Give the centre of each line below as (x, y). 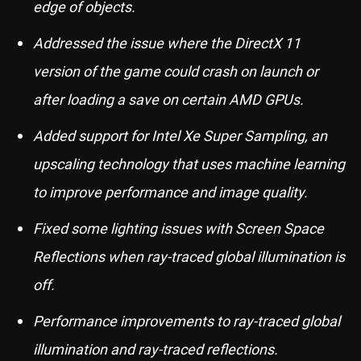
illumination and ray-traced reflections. (156, 349)
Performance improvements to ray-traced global (187, 321)
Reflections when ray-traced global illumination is (189, 256)
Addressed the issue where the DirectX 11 (167, 43)
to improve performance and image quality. (170, 192)
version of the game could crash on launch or (176, 71)
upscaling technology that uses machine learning (189, 164)
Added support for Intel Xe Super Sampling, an (180, 135)
